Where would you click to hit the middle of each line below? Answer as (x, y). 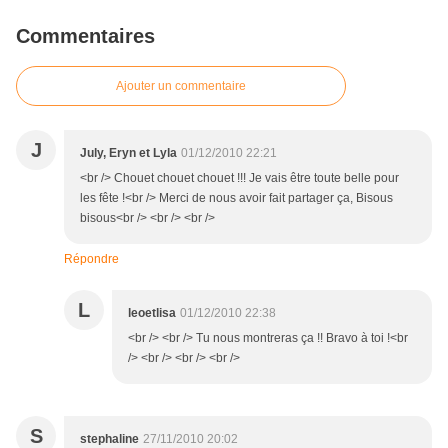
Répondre (91, 259)
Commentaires (85, 36)
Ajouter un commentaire (181, 86)
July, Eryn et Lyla (128, 153)
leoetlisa (152, 313)
